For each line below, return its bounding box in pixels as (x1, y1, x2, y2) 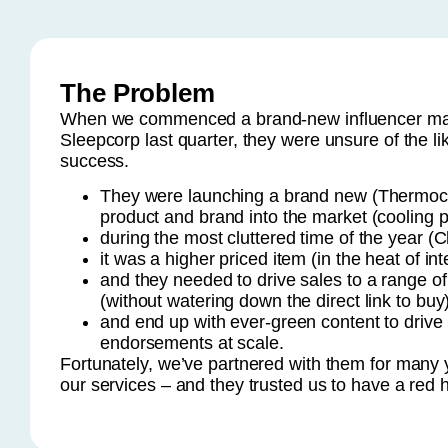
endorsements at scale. (100, 333, 289, 354)
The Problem (60, 78, 215, 108)
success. (60, 151, 130, 171)
